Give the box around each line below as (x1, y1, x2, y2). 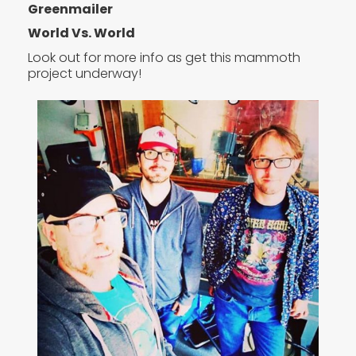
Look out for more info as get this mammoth (28, 48, 300, 67)
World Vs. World (28, 24, 135, 43)
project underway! (28, 64, 141, 83)
